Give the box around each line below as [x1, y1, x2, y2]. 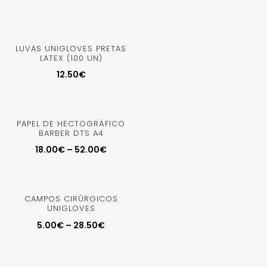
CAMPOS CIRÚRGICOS [24, 193, 118, 205]
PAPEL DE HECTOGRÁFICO [17, 117, 126, 129]
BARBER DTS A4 [38, 127, 104, 139]
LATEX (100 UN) [39, 52, 103, 64]
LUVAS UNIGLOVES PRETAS [15, 42, 127, 54]
